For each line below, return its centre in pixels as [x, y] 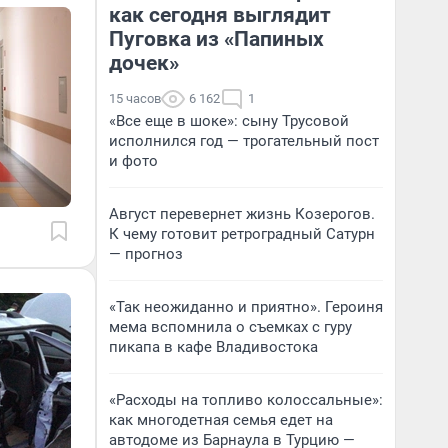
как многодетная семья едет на [221, 420]
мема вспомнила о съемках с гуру [230, 327]
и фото [133, 161]
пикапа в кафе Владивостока [213, 347]
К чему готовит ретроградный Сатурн [242, 234]
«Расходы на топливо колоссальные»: [246, 400]
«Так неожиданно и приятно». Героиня [246, 307]
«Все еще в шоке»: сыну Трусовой [229, 121]
